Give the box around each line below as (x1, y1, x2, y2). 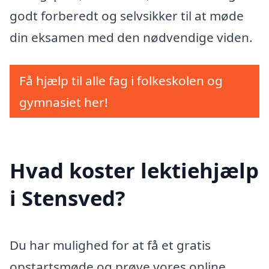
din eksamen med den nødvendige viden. (10, 29, 253, 46)
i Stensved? (10, 183, 125, 212)
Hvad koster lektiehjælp (10, 156, 259, 184)
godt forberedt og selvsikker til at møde (10, 7, 244, 25)
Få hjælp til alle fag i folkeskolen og (19, 72, 223, 89)
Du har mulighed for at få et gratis (10, 236, 211, 253)
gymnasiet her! (19, 94, 108, 110)
